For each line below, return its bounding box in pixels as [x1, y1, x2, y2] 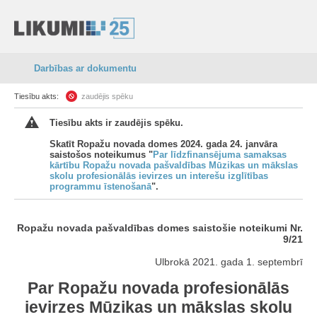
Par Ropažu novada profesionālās [28, 279, 289, 297]
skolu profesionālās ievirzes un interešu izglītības [50, 171, 268, 181]
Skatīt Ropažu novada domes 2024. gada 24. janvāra [50, 139, 277, 149]
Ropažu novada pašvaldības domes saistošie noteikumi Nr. [17, 222, 303, 234]
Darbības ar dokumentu [34, 63, 137, 74]
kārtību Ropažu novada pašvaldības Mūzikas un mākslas [50, 160, 298, 171]
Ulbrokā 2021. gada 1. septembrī [155, 256, 303, 267]
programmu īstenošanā [50, 181, 151, 192]
